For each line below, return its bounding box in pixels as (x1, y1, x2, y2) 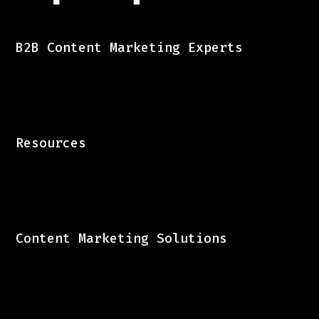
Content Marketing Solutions (16, 230, 228, 248)
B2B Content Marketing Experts (16, 39, 244, 57)
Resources (16, 135, 87, 152)
